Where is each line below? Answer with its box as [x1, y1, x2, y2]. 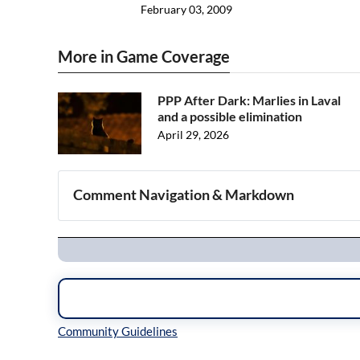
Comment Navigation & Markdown [73, 186, 295, 204]
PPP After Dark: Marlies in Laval [157, 92, 341, 108]
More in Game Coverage [58, 47, 230, 67]
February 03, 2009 [140, 2, 232, 17]
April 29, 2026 [157, 128, 229, 142]
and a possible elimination [157, 108, 302, 125]
